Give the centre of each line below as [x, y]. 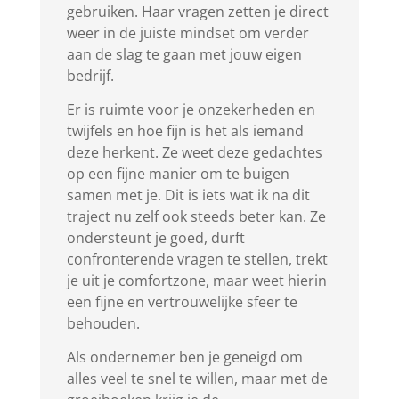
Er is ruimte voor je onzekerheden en [191, 110]
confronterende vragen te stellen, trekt [197, 260]
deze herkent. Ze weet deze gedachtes [194, 153]
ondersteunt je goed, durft [155, 238]
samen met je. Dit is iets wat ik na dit [188, 195]
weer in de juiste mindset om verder [187, 33]
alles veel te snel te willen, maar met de [197, 379]
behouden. [105, 324]
